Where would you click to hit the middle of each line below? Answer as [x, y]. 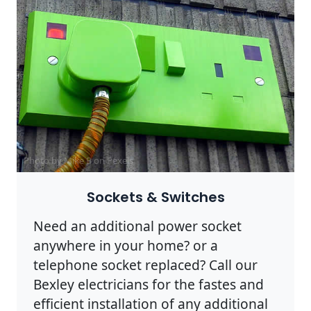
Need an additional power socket [137, 226]
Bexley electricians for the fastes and [149, 285]
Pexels [120, 161]
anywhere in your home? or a [126, 246]
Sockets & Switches [155, 197]
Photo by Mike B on [65, 161]
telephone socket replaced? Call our [145, 265]
